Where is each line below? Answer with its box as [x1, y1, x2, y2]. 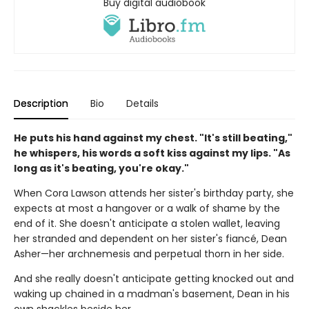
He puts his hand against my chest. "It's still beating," [14, 131, 292, 146]
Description [14, 97, 68, 111]
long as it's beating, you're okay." [14, 161, 189, 176]
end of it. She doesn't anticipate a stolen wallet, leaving [14, 217, 280, 231]
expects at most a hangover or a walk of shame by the [14, 201, 280, 216]
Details [126, 97, 159, 111]
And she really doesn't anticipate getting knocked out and [14, 272, 294, 286]
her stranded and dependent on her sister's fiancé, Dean [14, 232, 287, 246]
